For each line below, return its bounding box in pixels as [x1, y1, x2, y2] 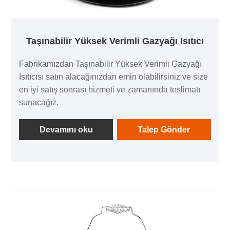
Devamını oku [39, 125, 93, 135]
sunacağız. [19, 98, 59, 107]
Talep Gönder [138, 125, 190, 135]
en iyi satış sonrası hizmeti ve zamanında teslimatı [19, 85, 201, 94]
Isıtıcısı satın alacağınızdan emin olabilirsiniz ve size [19, 72, 208, 82]
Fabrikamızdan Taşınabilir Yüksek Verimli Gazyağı [19, 60, 202, 69]
